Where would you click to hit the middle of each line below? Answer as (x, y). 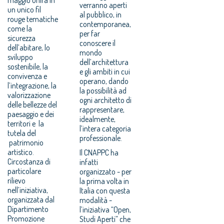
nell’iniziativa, (28, 190)
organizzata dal (31, 199)
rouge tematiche (33, 19)
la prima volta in (104, 181)
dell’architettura (104, 62)
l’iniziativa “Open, (105, 209)
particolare (24, 171)
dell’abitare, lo (29, 47)
